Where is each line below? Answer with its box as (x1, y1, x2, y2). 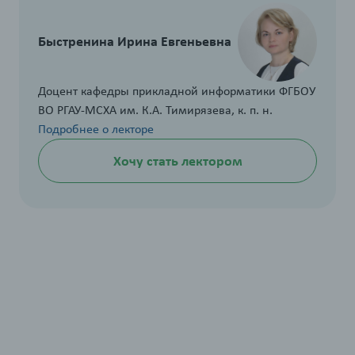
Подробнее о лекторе (38, 121, 154, 137)
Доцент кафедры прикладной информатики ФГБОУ (38, 83, 315, 99)
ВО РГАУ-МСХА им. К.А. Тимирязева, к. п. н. (38, 102, 273, 118)
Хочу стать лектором (113, 152, 242, 170)
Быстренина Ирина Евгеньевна (38, 32, 231, 51)
